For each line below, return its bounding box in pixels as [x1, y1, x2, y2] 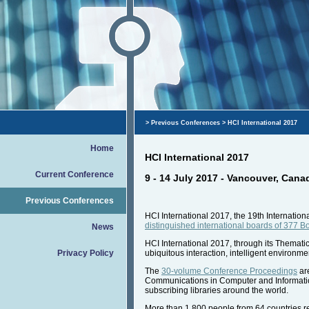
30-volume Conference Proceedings [161, 266, 297, 277]
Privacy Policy [57, 248, 114, 258]
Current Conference [35, 170, 114, 179]
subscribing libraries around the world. [145, 286, 288, 296]
